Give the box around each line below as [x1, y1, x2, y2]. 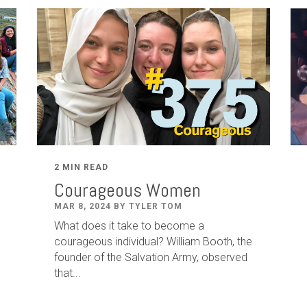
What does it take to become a [54, 219, 204, 232]
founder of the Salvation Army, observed [54, 250, 247, 264]
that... [54, 266, 81, 280]
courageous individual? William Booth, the [54, 234, 252, 248]
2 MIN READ [54, 162, 108, 172]
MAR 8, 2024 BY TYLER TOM [54, 201, 182, 211]
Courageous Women [54, 177, 201, 202]
